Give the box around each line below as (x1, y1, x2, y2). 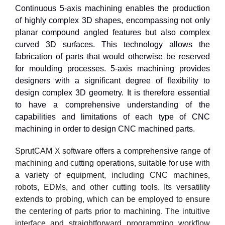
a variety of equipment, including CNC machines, (15, 170, 210, 179)
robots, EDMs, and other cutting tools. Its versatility (15, 182, 210, 191)
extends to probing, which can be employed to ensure (15, 194, 210, 203)
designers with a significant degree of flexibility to (15, 76, 210, 85)
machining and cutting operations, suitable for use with (15, 158, 210, 167)
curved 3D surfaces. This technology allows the (15, 40, 210, 49)
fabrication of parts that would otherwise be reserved (15, 52, 210, 61)
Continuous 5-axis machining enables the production (15, 4, 210, 13)
